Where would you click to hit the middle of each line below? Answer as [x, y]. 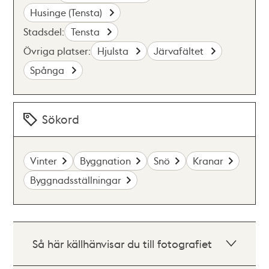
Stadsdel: [44, 32]
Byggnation [106, 161]
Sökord [61, 119]
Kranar [208, 161]
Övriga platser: [57, 51]
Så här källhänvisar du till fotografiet [122, 243]
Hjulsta [114, 51]
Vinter [44, 161]
